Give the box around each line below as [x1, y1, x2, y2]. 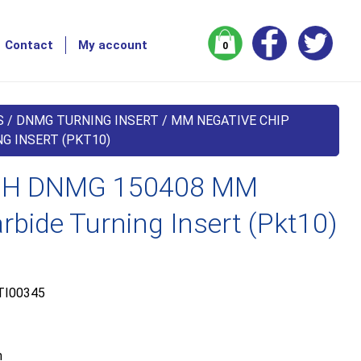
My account [78, 38, 147, 52]
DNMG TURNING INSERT [16, 113, 160, 128]
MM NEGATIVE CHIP [171, 113, 290, 128]
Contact [5, 38, 53, 52]
